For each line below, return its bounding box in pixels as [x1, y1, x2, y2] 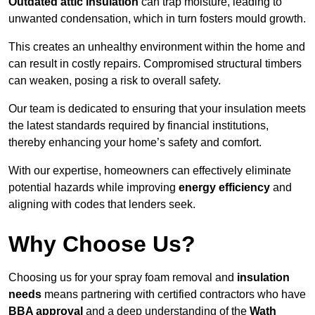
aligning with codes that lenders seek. [8, 198, 195, 211]
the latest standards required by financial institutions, [8, 120, 269, 132]
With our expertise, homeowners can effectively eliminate [8, 165, 291, 177]
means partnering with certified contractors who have [41, 288, 306, 301]
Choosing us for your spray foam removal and [8, 271, 237, 284]
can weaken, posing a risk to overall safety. [8, 75, 221, 87]
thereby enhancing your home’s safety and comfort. [8, 136, 262, 149]
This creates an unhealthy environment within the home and [8, 41, 305, 53]
